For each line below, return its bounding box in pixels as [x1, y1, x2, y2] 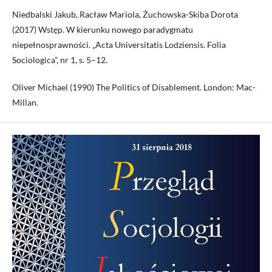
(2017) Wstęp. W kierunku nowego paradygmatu [12, 24, 193, 35]
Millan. [12, 97, 38, 107]
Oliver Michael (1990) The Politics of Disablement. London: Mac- [12, 82, 256, 92]
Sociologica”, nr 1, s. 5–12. [12, 55, 107, 65]
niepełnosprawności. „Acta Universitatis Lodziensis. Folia [12, 39, 226, 50]
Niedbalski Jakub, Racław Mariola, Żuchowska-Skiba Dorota [12, 9, 238, 19]
